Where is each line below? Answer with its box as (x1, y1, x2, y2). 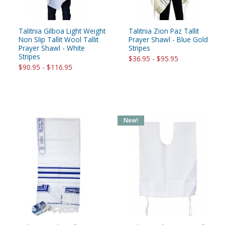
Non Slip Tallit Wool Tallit (19, 35, 98, 45)
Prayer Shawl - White (19, 43, 85, 53)
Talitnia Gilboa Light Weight (19, 26, 105, 36)
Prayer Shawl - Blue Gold (129, 35, 208, 45)
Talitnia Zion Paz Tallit (129, 26, 199, 36)
